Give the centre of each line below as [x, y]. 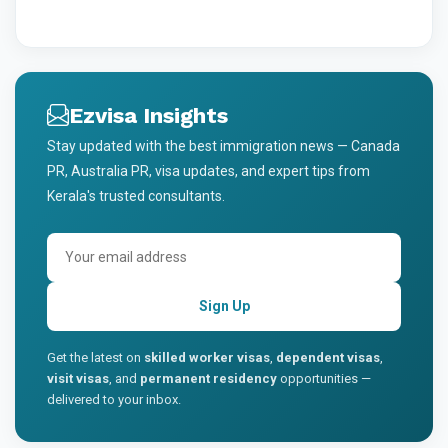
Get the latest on [95, 357]
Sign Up [224, 305]
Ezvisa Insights [148, 115]
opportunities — [324, 378]
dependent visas [328, 357]
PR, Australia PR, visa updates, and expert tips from [208, 170]
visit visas [78, 378]
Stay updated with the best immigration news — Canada [223, 145]
